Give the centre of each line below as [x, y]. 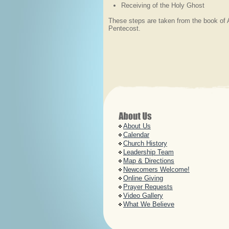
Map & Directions [149, 161]
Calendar [136, 135]
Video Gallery [143, 196]
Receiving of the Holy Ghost [163, 5]
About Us [137, 126]
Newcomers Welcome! [156, 169]
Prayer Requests [148, 187]
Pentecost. [125, 28]
